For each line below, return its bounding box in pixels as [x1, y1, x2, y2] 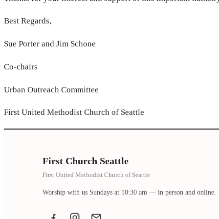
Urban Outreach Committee [4, 85, 99, 94]
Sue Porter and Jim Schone [4, 39, 96, 49]
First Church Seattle [43, 155, 129, 166]
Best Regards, [4, 16, 51, 26]
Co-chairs [4, 62, 38, 71]
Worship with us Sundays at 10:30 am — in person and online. [43, 188, 216, 196]
